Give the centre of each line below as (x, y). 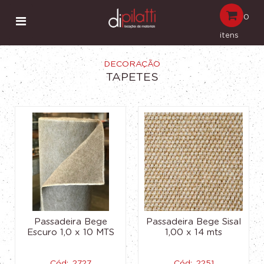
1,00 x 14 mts (194, 232)
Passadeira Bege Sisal (194, 222)
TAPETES (132, 77)
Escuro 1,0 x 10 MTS (70, 232)
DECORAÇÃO (132, 64)
